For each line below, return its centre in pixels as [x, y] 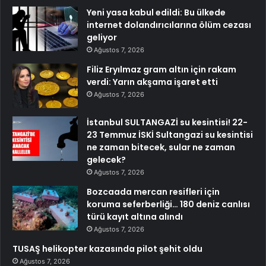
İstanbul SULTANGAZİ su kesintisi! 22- [167, 123]
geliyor [102, 38]
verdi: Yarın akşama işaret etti [152, 82]
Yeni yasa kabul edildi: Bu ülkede [156, 13]
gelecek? [106, 160]
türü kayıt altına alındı [135, 217]
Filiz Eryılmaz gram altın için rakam [161, 70]
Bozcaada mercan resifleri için [153, 192]
